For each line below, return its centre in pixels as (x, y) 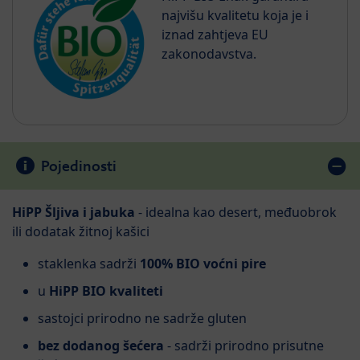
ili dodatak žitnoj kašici (81, 231)
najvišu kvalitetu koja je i (235, 16)
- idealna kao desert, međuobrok (237, 212)
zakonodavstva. (209, 54)
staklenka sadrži (89, 263)
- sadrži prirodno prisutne (244, 345)
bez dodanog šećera (101, 345)
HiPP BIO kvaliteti (106, 290)
